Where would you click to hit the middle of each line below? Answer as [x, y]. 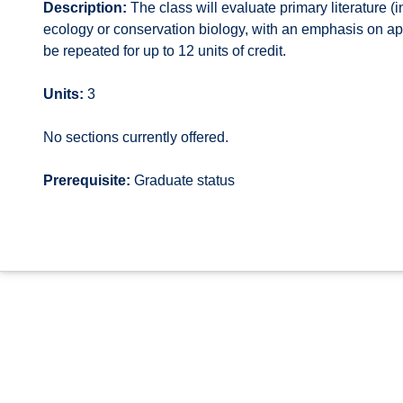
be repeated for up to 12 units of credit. [165, 51]
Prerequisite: [87, 180]
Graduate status [183, 180]
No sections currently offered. [136, 137]
